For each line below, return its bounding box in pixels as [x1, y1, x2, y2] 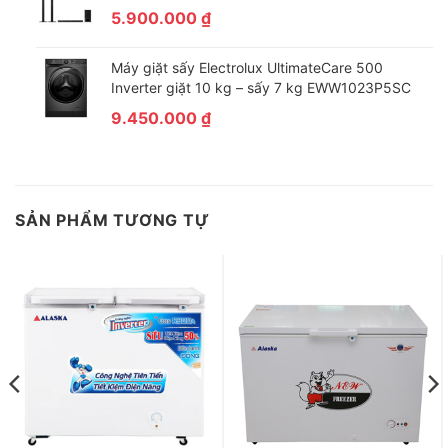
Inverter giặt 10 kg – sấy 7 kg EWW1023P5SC [110, 79, 411, 97]
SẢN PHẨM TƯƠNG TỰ [15, 210, 210, 231]
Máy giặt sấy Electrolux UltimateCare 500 [110, 59, 383, 77]
